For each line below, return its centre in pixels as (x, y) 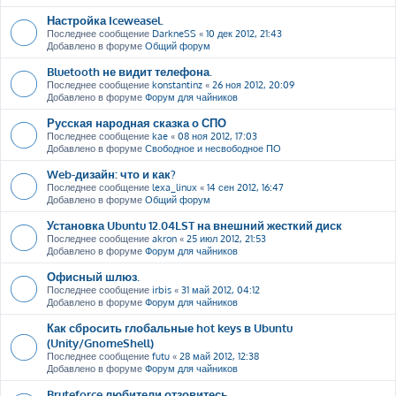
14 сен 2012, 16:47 (245, 187)
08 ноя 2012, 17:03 (217, 136)
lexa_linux (175, 187)
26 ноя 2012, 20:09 (253, 84)
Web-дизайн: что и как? (111, 173)
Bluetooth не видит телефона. (129, 71)
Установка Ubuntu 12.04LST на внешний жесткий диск (194, 225)
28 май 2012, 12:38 (219, 356)
